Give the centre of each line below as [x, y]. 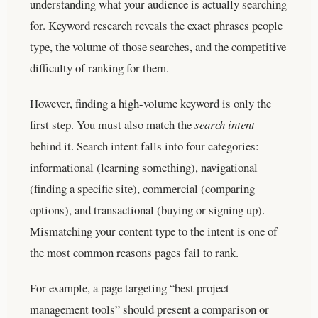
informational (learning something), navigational [144, 167]
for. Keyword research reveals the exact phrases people [156, 25]
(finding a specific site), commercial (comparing [142, 188]
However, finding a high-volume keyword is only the [150, 103]
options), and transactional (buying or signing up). [147, 209]
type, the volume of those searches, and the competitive [158, 46]
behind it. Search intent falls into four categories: [144, 146]
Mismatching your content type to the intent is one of [154, 231]
